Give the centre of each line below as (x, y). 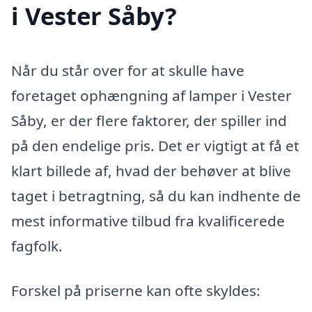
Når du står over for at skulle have (128, 71)
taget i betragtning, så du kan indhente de (156, 196)
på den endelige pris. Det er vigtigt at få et (155, 146)
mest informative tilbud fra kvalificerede (148, 221)
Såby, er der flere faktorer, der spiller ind (149, 121)
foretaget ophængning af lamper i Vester (151, 96)
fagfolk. (37, 246)
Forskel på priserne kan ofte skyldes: (136, 290)
